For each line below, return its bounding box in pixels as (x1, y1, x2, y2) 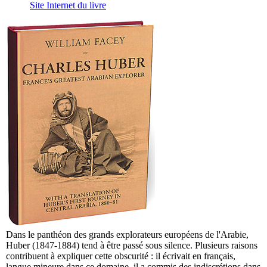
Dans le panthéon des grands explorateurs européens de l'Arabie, (6, 229, 249, 240)
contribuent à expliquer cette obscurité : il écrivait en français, (6, 251, 235, 262)
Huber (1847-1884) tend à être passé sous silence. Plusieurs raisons (6, 240, 257, 251)
